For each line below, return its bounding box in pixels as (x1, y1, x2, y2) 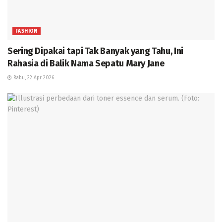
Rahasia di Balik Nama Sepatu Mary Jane (7, 57, 165, 69)
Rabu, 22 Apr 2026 (12, 74, 54, 81)
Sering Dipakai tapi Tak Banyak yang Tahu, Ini (7, 45, 183, 56)
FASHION (15, 28, 38, 34)
